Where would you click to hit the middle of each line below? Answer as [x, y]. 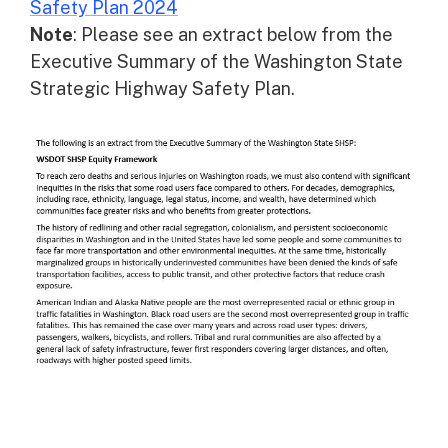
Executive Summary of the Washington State [216, 61]
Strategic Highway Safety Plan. [162, 88]
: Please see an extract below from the [233, 34]
